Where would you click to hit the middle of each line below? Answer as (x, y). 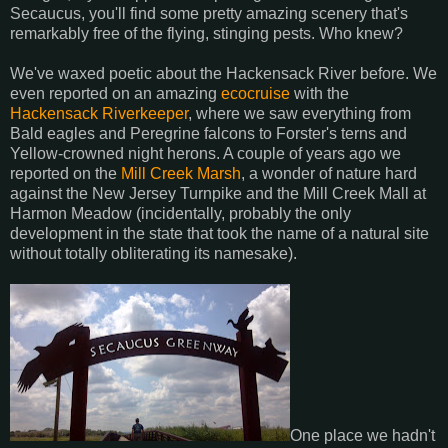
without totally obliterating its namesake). (153, 254)
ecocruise (255, 94)
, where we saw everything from (299, 114)
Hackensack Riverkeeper (99, 114)
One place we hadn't (362, 436)
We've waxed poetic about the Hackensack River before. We (223, 74)
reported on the (65, 174)
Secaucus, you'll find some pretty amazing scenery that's (209, 14)
